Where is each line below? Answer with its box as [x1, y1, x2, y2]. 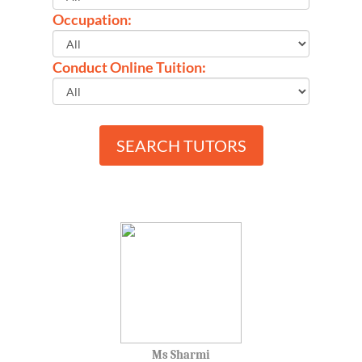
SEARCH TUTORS [116, 136, 246, 156]
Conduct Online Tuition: [53, 58, 206, 77]
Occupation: [53, 11, 132, 29]
